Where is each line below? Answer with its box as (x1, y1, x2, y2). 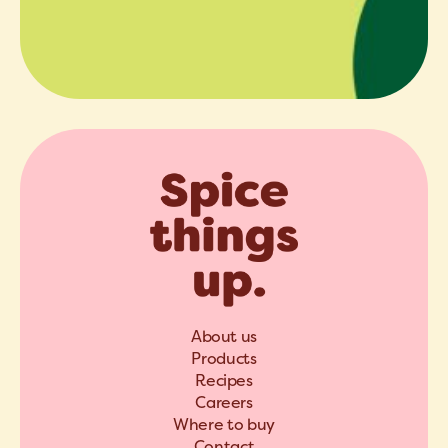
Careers (195, 392, 253, 413)
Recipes (195, 370, 253, 391)
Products (191, 348, 257, 369)
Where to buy (173, 414, 275, 435)
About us (190, 326, 258, 347)
